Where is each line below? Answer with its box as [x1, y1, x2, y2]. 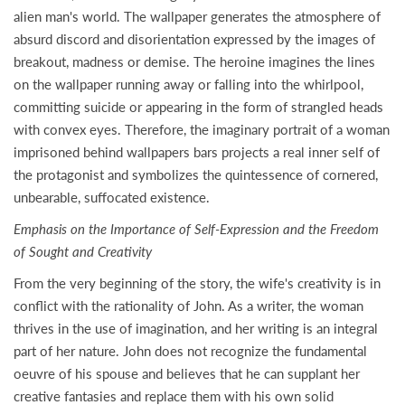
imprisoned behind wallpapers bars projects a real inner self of [14, 144, 380, 160]
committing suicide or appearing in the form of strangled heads [14, 99, 383, 115]
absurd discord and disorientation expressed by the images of [14, 31, 375, 47]
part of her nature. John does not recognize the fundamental [14, 343, 367, 359]
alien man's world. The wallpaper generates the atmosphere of [14, 8, 381, 24]
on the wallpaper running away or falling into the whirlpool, [14, 76, 363, 92]
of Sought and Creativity [14, 243, 152, 259]
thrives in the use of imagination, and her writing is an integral [14, 320, 378, 336]
